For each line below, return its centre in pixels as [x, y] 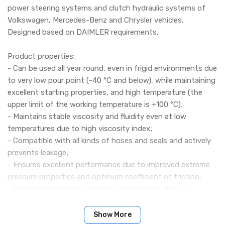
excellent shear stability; [50, 201]
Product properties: [41, 57]
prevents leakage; [38, 153]
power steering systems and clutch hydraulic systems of [106, 8]
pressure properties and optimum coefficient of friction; [104, 177]
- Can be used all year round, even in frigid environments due [112, 69]
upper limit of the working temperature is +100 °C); [95, 105]
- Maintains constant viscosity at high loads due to [97, 189]
